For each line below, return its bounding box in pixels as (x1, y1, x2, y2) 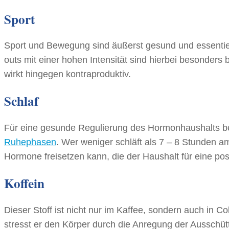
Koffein (4, 174, 44, 193)
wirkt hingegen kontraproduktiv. (4, 69, 131, 80)
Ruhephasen (4, 137, 56, 148)
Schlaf (4, 91, 38, 111)
